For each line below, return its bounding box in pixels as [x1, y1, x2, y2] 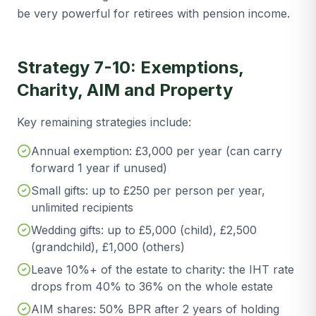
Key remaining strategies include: [17, 115, 191, 129]
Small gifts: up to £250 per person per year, [31, 183, 265, 197]
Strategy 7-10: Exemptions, [17, 57, 243, 78]
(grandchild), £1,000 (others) [31, 240, 185, 254]
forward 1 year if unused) [31, 161, 167, 175]
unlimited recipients [31, 200, 133, 214]
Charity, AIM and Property [17, 80, 233, 100]
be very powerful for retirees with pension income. [17, 6, 290, 20]
